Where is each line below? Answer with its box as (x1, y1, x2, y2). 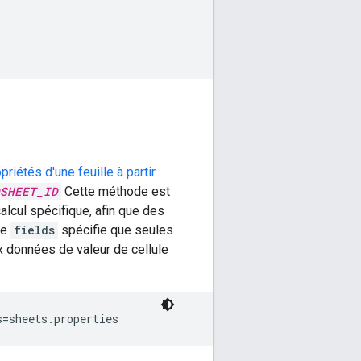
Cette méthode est (61, 183, 170, 199)
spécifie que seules (58, 222, 173, 238)
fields (14, 222, 55, 238)
